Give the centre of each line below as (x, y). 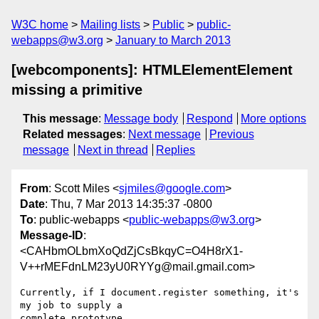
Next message (164, 134)
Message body (141, 119)
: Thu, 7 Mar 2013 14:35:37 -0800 (129, 204)
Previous (231, 134)
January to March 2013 (173, 40)
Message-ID (52, 236)
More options (274, 119)
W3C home (40, 25)
